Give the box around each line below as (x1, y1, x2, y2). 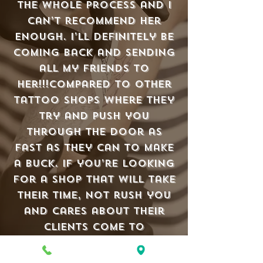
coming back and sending (13, 46, 175, 59)
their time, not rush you (17, 189, 171, 201)
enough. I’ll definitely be (14, 31, 174, 43)
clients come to (43, 221, 144, 233)
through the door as (26, 126, 162, 138)
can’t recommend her (27, 15, 161, 27)
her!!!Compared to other (16, 78, 171, 90)
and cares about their (23, 205, 164, 217)
